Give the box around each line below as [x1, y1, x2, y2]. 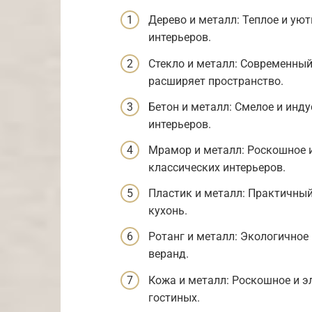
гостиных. [148, 290, 200, 304]
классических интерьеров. [148, 161, 286, 175]
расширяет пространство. [148, 74, 283, 88]
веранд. [148, 247, 189, 261]
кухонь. [148, 204, 187, 218]
